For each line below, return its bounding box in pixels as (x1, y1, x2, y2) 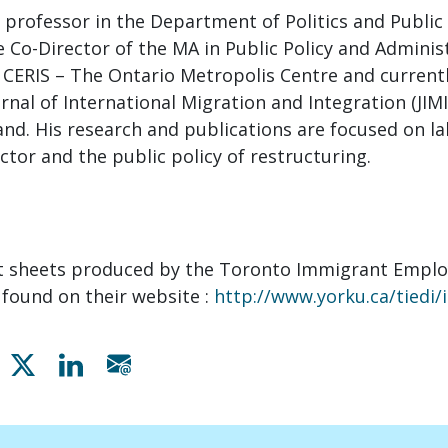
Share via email (139, 351, 269, 375)
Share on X (43, 351, 134, 375)
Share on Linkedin (91, 351, 245, 375)
